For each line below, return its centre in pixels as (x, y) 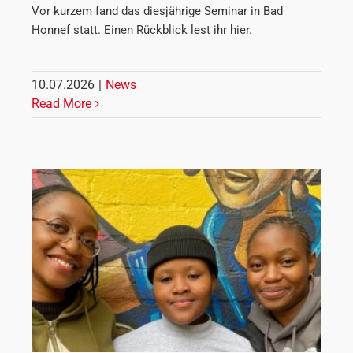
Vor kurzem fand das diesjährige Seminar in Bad (157, 11)
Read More (61, 103)
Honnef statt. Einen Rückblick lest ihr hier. (142, 30)
